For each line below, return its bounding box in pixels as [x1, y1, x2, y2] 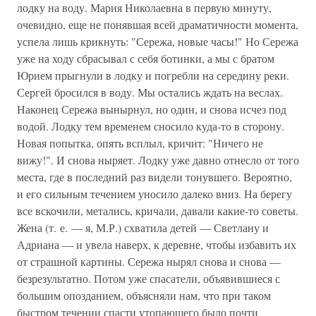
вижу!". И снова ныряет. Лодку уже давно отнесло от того [17, 152, 299, 167]
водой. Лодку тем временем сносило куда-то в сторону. [17, 119, 284, 133]
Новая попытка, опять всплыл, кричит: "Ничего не [17, 135, 263, 150]
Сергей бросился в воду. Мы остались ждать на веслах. [17, 85, 283, 99]
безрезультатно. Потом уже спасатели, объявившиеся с [17, 271, 280, 286]
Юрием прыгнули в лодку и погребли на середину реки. [17, 68, 289, 83]
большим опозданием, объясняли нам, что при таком [17, 288, 271, 303]
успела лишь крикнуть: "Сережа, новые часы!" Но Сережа [17, 34, 298, 49]
